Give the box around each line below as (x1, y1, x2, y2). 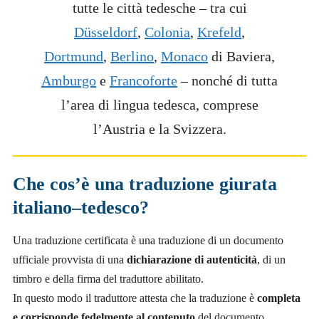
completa (257, 291, 300, 304)
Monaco (161, 48, 208, 64)
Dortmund (44, 48, 103, 64)
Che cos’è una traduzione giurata (13, 173, 277, 194)
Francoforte (110, 72, 177, 88)
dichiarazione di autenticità (127, 253, 257, 266)
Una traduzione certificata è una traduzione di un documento (13, 234, 283, 246)
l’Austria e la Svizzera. (93, 120, 226, 137)
